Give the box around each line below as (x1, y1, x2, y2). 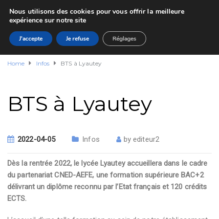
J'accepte (19, 35, 43, 43)
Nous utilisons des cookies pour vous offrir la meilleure (9, 7, 184, 16)
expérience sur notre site (9, 16, 87, 25)
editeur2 (133, 135, 159, 144)
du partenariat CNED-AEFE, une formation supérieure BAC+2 (7, 171, 204, 179)
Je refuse (66, 35, 89, 43)
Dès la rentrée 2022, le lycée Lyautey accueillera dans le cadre (7, 159, 208, 168)
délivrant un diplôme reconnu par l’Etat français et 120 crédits (7, 182, 207, 191)
